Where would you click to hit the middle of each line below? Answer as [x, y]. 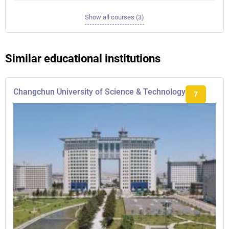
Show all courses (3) [114, 17]
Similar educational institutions [83, 59]
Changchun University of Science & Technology [99, 92]
